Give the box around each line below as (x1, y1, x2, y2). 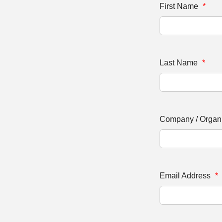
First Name (160, 2, 200, 10)
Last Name (160, 58, 200, 67)
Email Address (160, 171, 213, 180)
